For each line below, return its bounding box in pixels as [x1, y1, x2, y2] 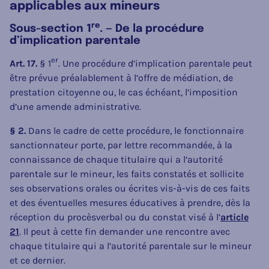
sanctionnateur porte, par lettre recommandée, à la [10, 139, 232, 151]
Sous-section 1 [10, 23, 91, 34]
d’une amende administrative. [10, 100, 141, 112]
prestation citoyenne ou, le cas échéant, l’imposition [10, 86, 238, 98]
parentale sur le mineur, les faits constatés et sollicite [10, 168, 244, 180]
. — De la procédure [100, 23, 204, 34]
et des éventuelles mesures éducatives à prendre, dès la [10, 196, 250, 208]
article [220, 211, 249, 223]
